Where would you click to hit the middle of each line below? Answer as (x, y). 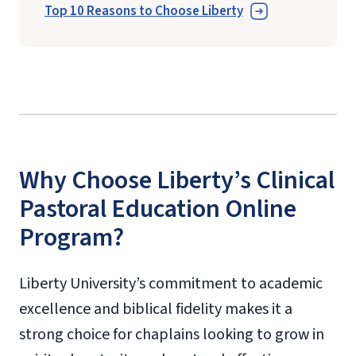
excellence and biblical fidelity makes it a (156, 309)
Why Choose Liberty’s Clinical (177, 180)
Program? (72, 237)
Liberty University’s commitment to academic (171, 283)
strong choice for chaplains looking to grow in (172, 334)
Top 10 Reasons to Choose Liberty (144, 12)
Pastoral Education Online (158, 209)
